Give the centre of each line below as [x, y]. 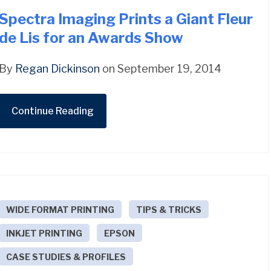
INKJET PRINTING [44, 233]
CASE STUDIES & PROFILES [66, 256]
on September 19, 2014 [161, 68]
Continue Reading [53, 111]
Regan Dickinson [58, 68]
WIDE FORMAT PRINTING [60, 209]
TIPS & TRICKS [169, 209]
